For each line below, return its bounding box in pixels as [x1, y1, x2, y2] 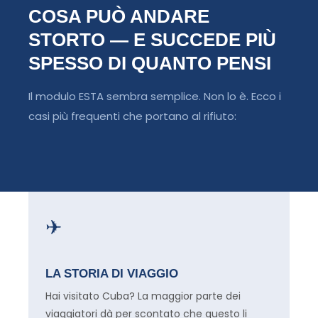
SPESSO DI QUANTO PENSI [28, 52, 271, 74]
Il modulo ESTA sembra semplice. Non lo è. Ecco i [28, 88, 281, 104]
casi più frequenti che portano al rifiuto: [28, 108, 236, 124]
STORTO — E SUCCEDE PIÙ [28, 28, 276, 50]
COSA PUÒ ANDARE [28, 5, 209, 27]
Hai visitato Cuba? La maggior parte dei [45, 288, 241, 303]
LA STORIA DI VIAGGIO [45, 266, 178, 280]
